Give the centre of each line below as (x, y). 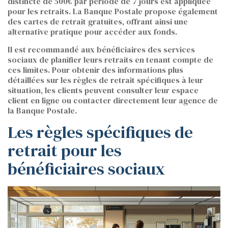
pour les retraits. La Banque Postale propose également (113, 11)
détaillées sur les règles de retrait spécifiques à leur (105, 80)
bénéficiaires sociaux (86, 169)
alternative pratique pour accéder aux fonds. (92, 32)
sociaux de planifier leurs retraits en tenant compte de (110, 60)
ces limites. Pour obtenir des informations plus (95, 70)
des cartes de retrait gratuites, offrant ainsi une (98, 22)
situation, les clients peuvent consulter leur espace (103, 90)
